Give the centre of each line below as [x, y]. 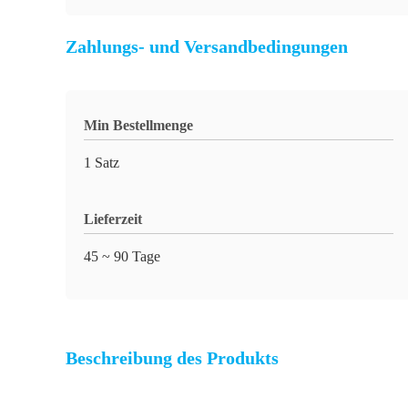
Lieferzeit [113, 219]
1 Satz [102, 163]
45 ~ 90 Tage [122, 256]
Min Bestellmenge [138, 125]
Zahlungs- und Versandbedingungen [207, 46]
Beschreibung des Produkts [172, 358]
